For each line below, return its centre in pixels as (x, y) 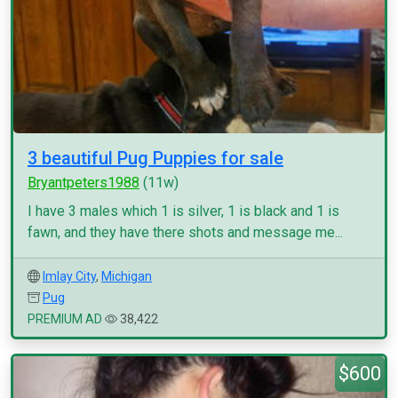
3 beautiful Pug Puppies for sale (155, 158)
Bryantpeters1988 (84, 183)
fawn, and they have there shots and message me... (185, 232)
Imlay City (69, 276)
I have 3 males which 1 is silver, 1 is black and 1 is (183, 211)
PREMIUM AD (65, 319)
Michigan (127, 276)
